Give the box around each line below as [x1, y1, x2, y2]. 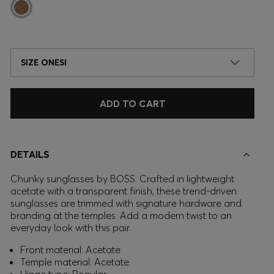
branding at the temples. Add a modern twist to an [10, 209, 232, 221]
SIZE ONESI [21, 57, 67, 68]
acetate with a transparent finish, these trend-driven [10, 185, 237, 197]
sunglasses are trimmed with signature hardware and [10, 197, 242, 209]
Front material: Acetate [20, 243, 120, 256]
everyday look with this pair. [10, 221, 131, 234]
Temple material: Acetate [20, 256, 129, 268]
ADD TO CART [99, 97, 166, 109]
